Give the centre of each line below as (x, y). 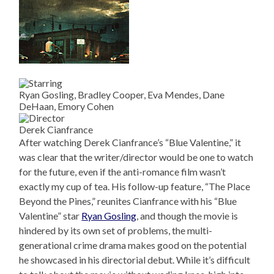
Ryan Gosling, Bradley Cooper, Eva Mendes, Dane (122, 95)
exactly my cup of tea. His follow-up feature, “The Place (135, 187)
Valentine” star (50, 216)
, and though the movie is (187, 216)
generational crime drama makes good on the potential (133, 245)
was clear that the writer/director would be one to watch (136, 157)
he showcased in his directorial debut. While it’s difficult (135, 260)
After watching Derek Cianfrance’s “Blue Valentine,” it (130, 143)
